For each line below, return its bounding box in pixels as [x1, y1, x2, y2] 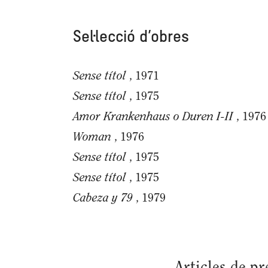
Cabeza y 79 [73, 190, 133, 204]
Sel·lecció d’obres [73, 29, 189, 45]
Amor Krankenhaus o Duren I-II [73, 108, 233, 123]
